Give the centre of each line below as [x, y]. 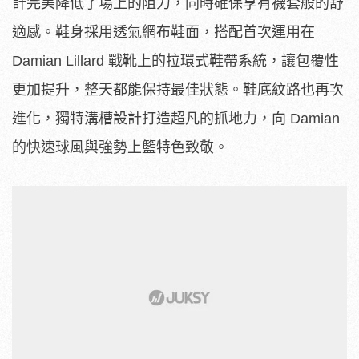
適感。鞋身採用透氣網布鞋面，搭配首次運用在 [163, 32]
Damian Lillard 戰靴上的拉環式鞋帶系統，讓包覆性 [175, 61]
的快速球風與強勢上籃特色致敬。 [120, 148]
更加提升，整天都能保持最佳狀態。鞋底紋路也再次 [178, 90]
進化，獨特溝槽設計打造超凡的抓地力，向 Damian [176, 119]
